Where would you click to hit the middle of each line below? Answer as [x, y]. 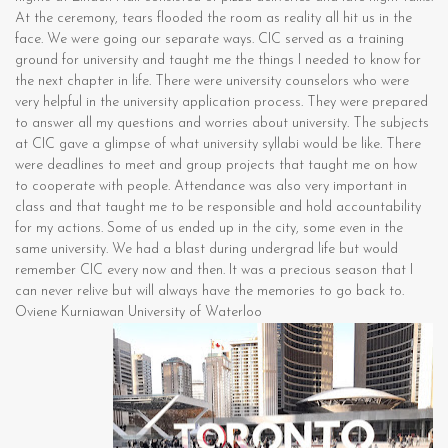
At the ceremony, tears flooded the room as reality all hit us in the [213, 19]
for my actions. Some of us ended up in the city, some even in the [209, 229]
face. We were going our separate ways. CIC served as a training [209, 40]
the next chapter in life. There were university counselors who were [212, 82]
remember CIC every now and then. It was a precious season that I [214, 271]
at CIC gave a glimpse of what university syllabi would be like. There [218, 145]
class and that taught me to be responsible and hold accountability [218, 208]
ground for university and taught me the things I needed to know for [218, 61]
